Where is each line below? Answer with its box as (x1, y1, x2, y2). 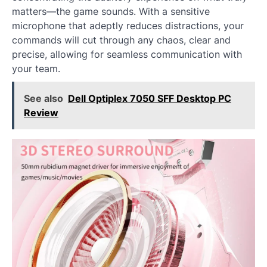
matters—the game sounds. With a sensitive (12, 5, 210, 18)
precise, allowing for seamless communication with (12, 48, 242, 61)
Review (24, 107, 58, 119)
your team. (12, 63, 60, 75)
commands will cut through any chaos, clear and (12, 34, 231, 46)
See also (24, 92, 63, 105)
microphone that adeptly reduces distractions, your (12, 20, 244, 32)
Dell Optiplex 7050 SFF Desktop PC (68, 92, 231, 105)
